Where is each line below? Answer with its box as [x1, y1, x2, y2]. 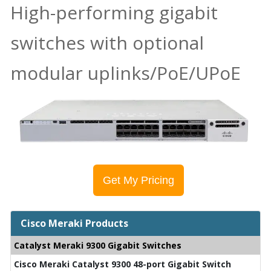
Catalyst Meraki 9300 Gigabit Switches [14, 240, 181, 251]
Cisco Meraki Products [21, 217, 128, 230]
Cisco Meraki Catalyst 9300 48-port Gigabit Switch [14, 258, 231, 270]
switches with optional [10, 30, 204, 55]
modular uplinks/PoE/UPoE [10, 60, 241, 85]
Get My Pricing [103, 174, 174, 186]
